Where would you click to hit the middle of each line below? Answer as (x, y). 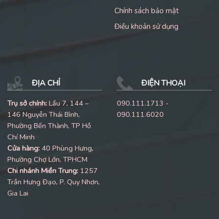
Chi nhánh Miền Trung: (43, 170)
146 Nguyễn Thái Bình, (44, 114)
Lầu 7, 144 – (68, 103)
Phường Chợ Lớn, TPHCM (47, 159)
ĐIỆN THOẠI (163, 83)
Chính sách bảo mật (146, 11)
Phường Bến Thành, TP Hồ (49, 125)
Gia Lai (18, 193)
